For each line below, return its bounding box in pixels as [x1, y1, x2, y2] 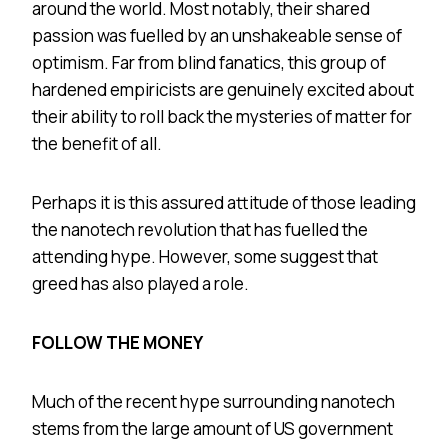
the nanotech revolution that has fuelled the [32, 217, 368, 241]
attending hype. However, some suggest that [32, 244, 378, 268]
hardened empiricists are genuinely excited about [32, 77, 414, 101]
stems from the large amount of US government [32, 416, 393, 440]
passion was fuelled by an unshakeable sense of [32, 23, 402, 47]
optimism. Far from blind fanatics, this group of [32, 50, 386, 74]
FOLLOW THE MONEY [32, 330, 203, 354]
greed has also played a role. [32, 271, 249, 295]
